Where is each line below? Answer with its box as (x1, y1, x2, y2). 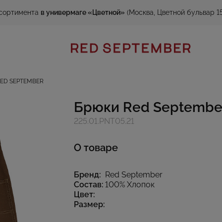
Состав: (74, 180, 104, 189)
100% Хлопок (105, 180, 155, 189)
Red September (105, 170, 163, 179)
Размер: (74, 200, 105, 209)
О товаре (74, 142, 118, 154)
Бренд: (74, 170, 101, 179)
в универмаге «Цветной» (41, 8, 125, 16)
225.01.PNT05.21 (74, 116, 134, 126)
